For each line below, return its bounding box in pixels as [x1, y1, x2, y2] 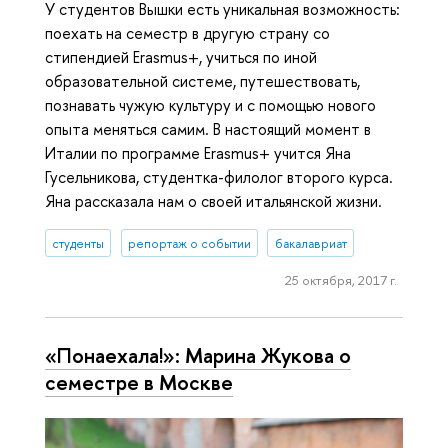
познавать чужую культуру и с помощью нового [45, 94, 376, 117]
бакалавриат [274, 234, 347, 252]
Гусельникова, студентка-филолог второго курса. [45, 166, 393, 189]
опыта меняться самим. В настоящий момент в [45, 118, 371, 141]
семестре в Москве [45, 367, 233, 396]
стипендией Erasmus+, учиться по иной [45, 46, 317, 69]
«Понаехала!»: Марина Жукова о [45, 340, 351, 369]
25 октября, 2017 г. [284, 271, 397, 289]
